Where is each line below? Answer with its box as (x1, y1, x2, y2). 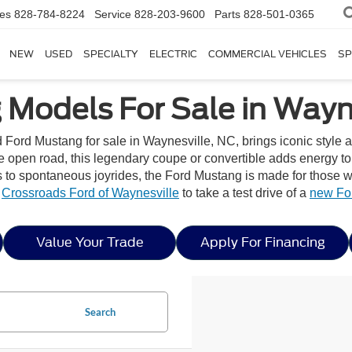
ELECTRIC (149, 48, 197, 60)
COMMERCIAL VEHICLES (208, 48, 327, 60)
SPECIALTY (83, 48, 138, 60)
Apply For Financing (200, 235, 325, 250)
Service (94, 8, 131, 21)
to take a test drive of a (179, 186, 310, 200)
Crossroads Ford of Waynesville (2, 186, 179, 200)
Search (85, 306, 115, 318)
